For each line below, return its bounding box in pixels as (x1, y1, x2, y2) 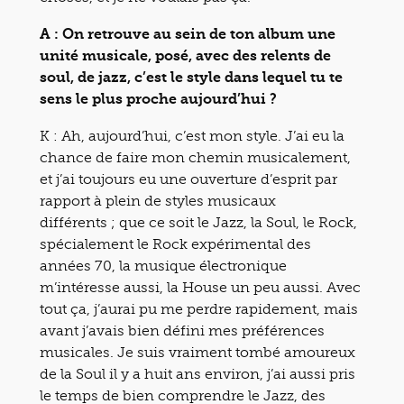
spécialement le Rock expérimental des (40, 234, 311, 252)
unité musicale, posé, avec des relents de (40, 46, 331, 64)
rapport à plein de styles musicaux (40, 191, 276, 209)
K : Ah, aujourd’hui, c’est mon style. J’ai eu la (40, 126, 344, 144)
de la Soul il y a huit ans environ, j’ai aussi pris (40, 364, 355, 382)
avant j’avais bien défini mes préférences (40, 321, 325, 339)
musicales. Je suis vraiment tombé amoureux (40, 343, 355, 361)
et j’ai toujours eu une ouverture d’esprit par (40, 170, 337, 188)
